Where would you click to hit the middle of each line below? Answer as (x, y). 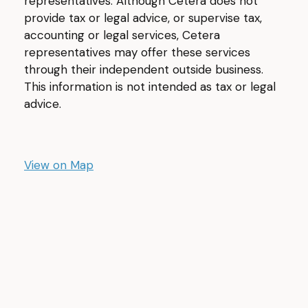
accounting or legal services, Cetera (122, 35)
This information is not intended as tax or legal (150, 87)
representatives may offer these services (137, 52)
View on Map (59, 165)
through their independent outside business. (144, 69)
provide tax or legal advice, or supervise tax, (143, 18)
